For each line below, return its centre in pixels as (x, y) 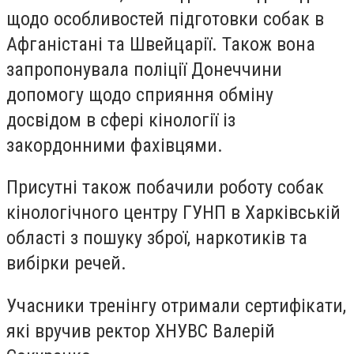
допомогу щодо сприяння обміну (140, 94)
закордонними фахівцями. (115, 145)
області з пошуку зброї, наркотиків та (157, 238)
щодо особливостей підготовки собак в (165, 19)
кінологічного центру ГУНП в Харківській (173, 213)
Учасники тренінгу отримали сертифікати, (176, 305)
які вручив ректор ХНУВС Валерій (141, 331)
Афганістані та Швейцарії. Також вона (161, 44)
